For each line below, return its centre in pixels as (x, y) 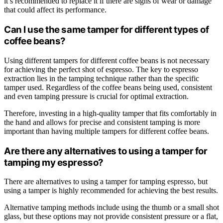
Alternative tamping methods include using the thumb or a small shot (111, 208)
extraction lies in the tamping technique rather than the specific (102, 78)
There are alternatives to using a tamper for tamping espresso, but (106, 182)
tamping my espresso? (54, 162)
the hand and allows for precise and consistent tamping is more (102, 122)
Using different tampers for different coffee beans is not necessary (107, 60)
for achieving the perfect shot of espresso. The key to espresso (101, 69)
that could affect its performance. (55, 10)
